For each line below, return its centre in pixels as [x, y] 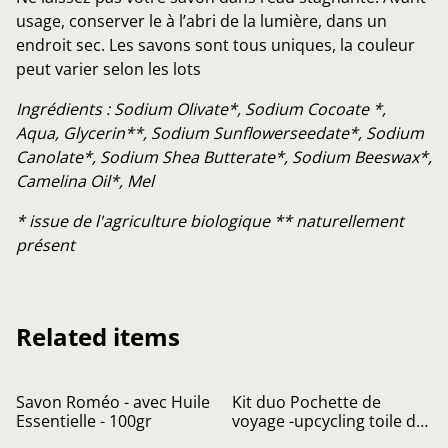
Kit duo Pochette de [306, 402]
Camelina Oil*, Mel [85, 181]
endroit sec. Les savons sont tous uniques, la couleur [215, 45]
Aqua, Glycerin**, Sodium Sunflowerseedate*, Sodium [220, 133]
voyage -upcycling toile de [328, 421]
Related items [98, 337]
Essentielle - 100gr [84, 421]
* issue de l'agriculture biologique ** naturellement [210, 221]
